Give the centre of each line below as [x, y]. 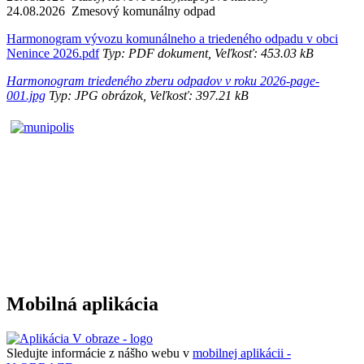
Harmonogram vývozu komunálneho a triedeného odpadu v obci [172, 38]
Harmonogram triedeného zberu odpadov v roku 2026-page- [163, 80]
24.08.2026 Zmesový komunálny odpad [111, 11]
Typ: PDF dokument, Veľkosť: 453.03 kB [206, 53]
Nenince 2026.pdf [53, 53]
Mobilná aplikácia [82, 303]
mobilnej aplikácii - [242, 353]
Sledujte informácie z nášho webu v [100, 353]
